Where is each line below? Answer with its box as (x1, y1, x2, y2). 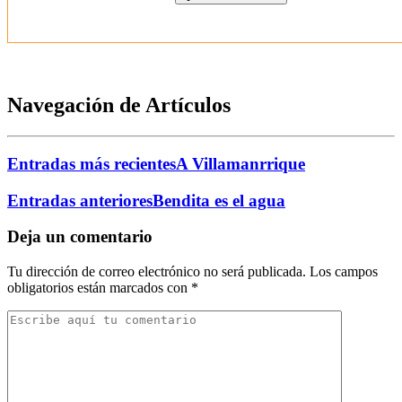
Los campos (306, 264, 378, 280)
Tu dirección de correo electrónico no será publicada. (7, 264, 306, 280)
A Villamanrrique (176, 153, 305, 173)
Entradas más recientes (7, 153, 176, 173)
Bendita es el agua (153, 190, 285, 210)
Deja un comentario (7, 227, 153, 247)
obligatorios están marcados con (7, 280, 191, 296)
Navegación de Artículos (7, 93, 231, 118)
